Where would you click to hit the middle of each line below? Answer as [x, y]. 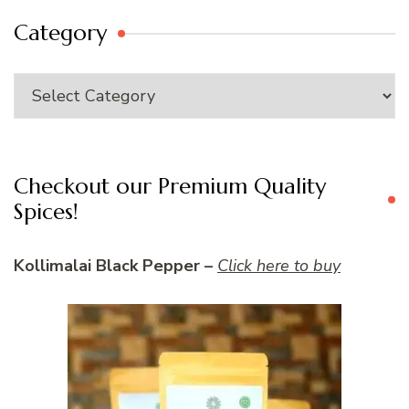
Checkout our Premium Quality [170, 187]
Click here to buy [279, 266]
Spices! [46, 212]
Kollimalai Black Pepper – [113, 266]
